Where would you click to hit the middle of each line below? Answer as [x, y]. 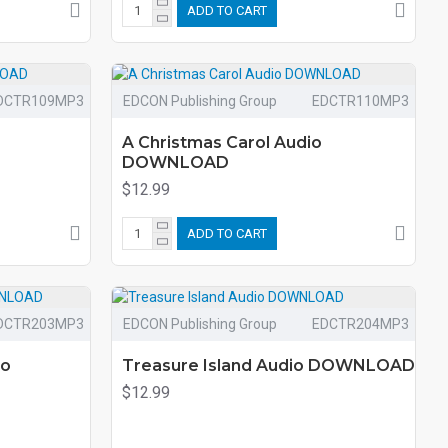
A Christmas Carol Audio [221, 142]
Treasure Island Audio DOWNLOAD [268, 365]
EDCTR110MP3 [360, 100]
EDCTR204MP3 [360, 323]
